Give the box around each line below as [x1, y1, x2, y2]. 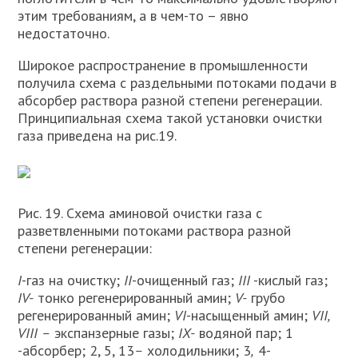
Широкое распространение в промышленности [18, 56, 308, 74]
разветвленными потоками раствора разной [18, 221, 292, 240]
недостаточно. [18, 24, 110, 42]
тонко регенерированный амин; [34, 288, 236, 307]
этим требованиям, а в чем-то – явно [18, 6, 249, 25]
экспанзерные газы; [50, 324, 179, 342]
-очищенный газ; [132, 271, 239, 289]
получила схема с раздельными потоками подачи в [18, 74, 337, 92]
